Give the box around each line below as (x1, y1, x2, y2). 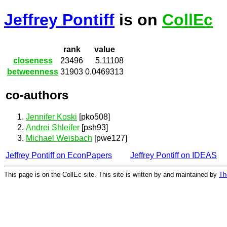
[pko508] (77, 112, 110, 121)
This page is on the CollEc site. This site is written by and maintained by (4, 170, 219, 178)
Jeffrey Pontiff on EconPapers (6, 151, 112, 160)
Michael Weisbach (26, 134, 92, 143)
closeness (13, 56, 53, 65)
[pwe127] (92, 134, 127, 143)
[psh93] (80, 123, 108, 132)
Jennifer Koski (26, 112, 77, 121)
